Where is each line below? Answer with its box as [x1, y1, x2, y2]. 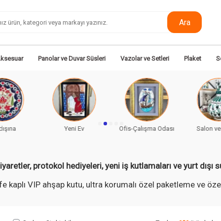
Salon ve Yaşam [124, 125, 169, 132]
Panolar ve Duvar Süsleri [38, 54, 106, 62]
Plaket [184, 54, 201, 62]
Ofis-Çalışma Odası [46, 125, 102, 132]
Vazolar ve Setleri [120, 54, 169, 62]
